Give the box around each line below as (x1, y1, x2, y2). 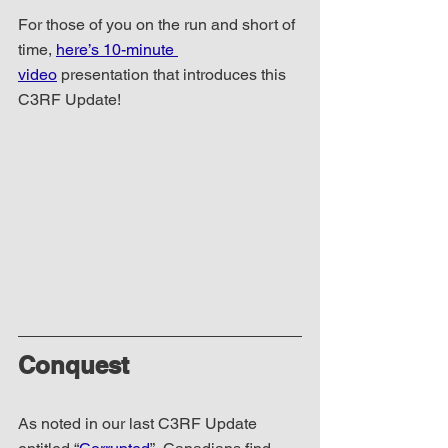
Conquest (18, 350, 129, 379)
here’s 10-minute (56, 39, 178, 59)
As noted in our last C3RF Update (18, 413, 261, 433)
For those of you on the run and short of (18, 14, 299, 34)
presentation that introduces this (57, 64, 290, 84)
